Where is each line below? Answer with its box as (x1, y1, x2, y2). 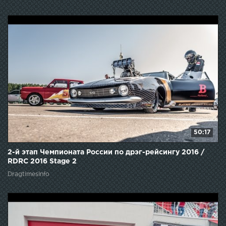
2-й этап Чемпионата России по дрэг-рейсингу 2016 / (8, 149, 204, 156)
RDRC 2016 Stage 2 (8, 158, 77, 165)
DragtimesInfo (8, 172, 49, 178)
